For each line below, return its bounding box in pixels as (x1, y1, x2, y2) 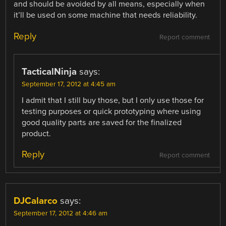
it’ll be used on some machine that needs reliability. (14, 10, 198, 21)
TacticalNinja (22, 66, 77, 77)
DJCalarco (14, 195, 58, 206)
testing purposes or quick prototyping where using (22, 106, 201, 117)
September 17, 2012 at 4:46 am (14, 209, 108, 217)
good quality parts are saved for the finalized (22, 117, 182, 128)
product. (22, 128, 51, 139)
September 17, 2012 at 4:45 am (22, 80, 116, 88)
